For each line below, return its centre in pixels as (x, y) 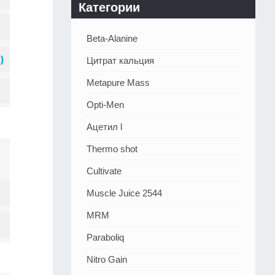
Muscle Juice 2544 (124, 193)
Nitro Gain (107, 260)
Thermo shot (112, 149)
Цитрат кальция (120, 61)
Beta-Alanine (112, 39)
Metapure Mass (118, 83)
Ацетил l (104, 127)
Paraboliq (105, 238)
